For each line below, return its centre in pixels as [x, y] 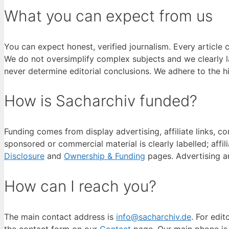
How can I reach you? [80, 186]
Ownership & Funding [105, 156]
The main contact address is [60, 217]
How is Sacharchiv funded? [101, 101]
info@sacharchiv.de [154, 217]
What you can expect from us [108, 16]
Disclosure [24, 156]
